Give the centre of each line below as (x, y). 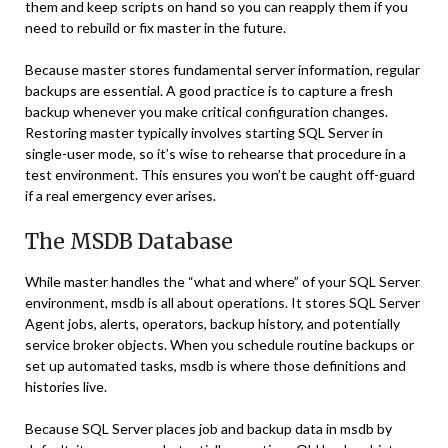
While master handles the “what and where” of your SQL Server (222, 281)
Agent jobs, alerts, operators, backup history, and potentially (212, 323)
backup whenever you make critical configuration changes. (206, 111)
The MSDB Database (129, 241)
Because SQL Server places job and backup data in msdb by (208, 428)
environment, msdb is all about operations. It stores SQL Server (222, 302)
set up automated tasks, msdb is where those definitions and (215, 365)
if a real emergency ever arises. (120, 195)
